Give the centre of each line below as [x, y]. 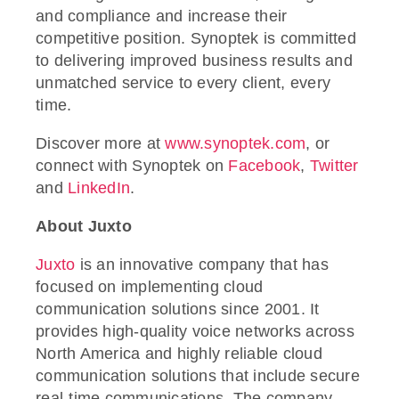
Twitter [334, 165]
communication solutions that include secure [198, 375]
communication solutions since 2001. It [178, 309]
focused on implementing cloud [150, 286]
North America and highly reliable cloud [179, 353]
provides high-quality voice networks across [195, 331]
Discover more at [101, 143]
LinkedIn [99, 187]
